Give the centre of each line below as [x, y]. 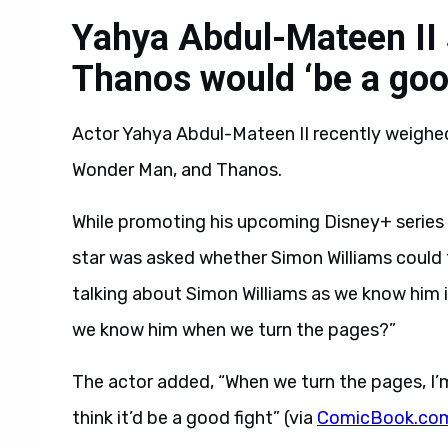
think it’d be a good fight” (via [194, 418]
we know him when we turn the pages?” [234, 330]
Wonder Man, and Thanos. [179, 170]
